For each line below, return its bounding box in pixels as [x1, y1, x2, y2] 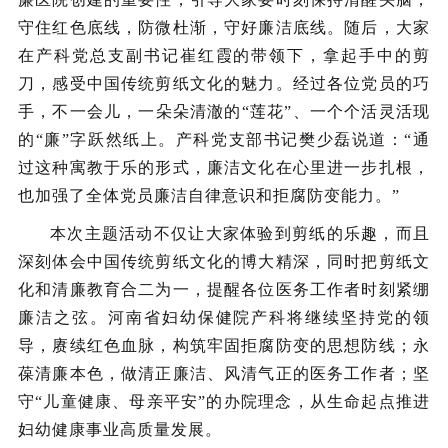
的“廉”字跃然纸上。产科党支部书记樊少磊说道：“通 [18, 131, 430, 148]
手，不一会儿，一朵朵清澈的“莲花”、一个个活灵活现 [18, 103, 430, 120]
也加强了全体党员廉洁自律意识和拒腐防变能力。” [18, 187, 400, 204]
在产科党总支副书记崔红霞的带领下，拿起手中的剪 [18, 47, 430, 64]
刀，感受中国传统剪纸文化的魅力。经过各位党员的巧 [18, 75, 430, 92]
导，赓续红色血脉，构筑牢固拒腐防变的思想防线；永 [18, 337, 430, 354]
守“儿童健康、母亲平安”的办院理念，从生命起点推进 [18, 393, 430, 410]
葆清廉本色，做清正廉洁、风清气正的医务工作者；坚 [18, 365, 430, 382]
